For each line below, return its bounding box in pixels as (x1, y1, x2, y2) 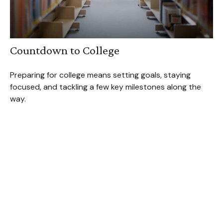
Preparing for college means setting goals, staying (9, 70, 191, 81)
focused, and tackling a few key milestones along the (9, 82, 201, 93)
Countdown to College (9, 43, 119, 57)
